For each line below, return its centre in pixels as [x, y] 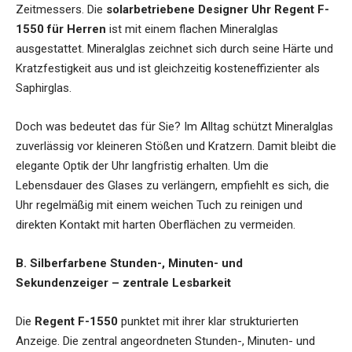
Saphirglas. [44, 88]
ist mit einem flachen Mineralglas [192, 29]
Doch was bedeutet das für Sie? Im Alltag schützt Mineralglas [174, 126]
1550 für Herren [61, 29]
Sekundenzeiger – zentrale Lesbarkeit [123, 282]
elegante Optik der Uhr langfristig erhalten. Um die [142, 165]
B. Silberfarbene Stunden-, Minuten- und [129, 263]
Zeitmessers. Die [61, 9]
